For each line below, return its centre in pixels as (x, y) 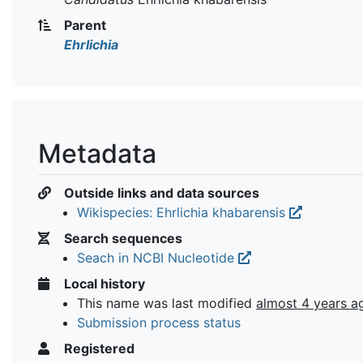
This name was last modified (167, 303)
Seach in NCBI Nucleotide (158, 257)
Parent (83, 25)
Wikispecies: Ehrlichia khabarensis (183, 212)
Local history (103, 283)
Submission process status (159, 322)
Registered (98, 348)
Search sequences (122, 238)
